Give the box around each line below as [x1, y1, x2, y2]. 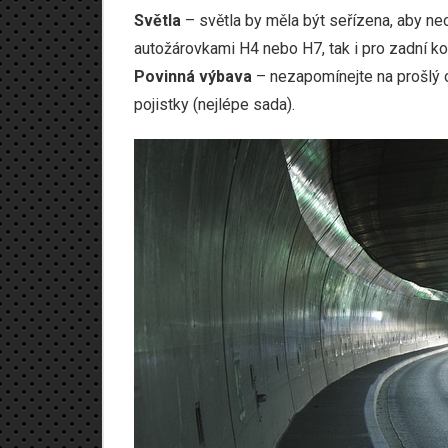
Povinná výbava [134, 67, 252, 86]
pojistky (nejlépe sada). [134, 95, 295, 114]
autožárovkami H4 [134, 39, 259, 58]
